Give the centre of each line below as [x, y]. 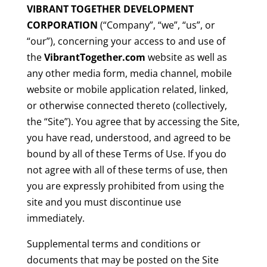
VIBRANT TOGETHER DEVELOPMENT [110, 9]
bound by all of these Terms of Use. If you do [126, 154]
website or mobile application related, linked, [127, 90]
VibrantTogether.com [94, 58]
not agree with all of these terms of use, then [127, 170]
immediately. [55, 218]
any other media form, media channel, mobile [129, 74]
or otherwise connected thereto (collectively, [127, 106]
